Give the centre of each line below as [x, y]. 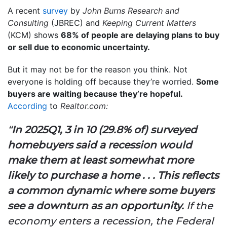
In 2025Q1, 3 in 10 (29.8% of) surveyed [104, 129]
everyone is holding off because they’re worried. [102, 81]
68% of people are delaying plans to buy [140, 35]
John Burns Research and [131, 10]
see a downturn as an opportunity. [96, 205]
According [27, 106]
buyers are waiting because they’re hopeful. [95, 93]
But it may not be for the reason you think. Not [98, 69]
